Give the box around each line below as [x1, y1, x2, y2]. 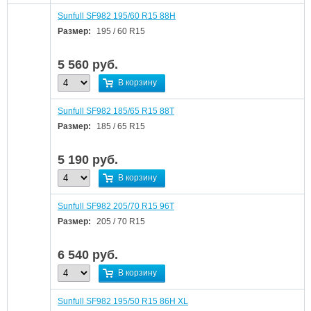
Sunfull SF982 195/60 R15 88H [58, 11, 176, 21]
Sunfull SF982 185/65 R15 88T [58, 106, 174, 116]
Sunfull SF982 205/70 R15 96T [58, 201, 174, 211]
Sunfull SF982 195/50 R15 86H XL [58, 296, 188, 306]
